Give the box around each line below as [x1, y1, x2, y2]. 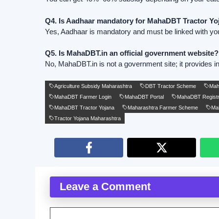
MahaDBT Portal [125, 93, 164, 100]
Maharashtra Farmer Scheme [128, 104, 198, 110]
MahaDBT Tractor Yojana [54, 104, 114, 110]
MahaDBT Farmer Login [54, 93, 111, 100]
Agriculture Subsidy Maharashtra [54, 83, 132, 89]
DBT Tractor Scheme [145, 83, 196, 89]
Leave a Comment [60, 180, 151, 193]
